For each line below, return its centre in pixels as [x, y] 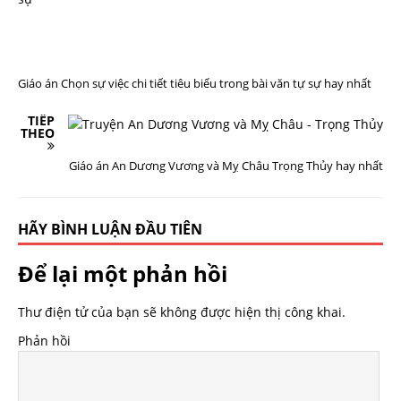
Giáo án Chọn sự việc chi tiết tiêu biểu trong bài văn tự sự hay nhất [195, 83]
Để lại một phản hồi [123, 273]
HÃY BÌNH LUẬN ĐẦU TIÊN [110, 229]
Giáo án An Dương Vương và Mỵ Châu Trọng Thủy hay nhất [226, 166]
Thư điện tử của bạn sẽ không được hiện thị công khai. [182, 312]
